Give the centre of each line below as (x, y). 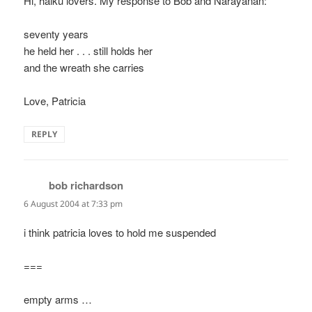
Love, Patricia (55, 101)
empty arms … (58, 299)
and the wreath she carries (84, 68)
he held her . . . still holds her (88, 51)
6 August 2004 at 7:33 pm (73, 204)
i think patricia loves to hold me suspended (120, 232)
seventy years (56, 34)
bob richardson (86, 186)
